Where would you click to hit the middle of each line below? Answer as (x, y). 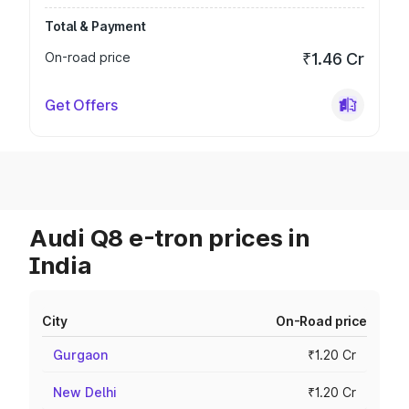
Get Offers (81, 105)
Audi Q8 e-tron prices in (170, 238)
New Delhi (85, 392)
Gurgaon (80, 355)
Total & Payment (95, 26)
